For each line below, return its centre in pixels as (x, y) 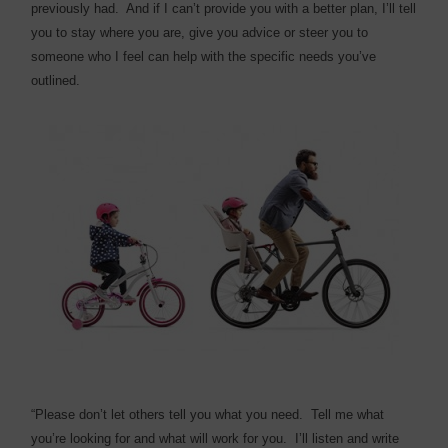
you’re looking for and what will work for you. (159, 438)
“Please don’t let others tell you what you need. (167, 414)
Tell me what (348, 414)
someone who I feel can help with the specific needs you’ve (204, 56)
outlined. (56, 80)
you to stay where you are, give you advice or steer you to (200, 32)
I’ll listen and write (347, 438)
